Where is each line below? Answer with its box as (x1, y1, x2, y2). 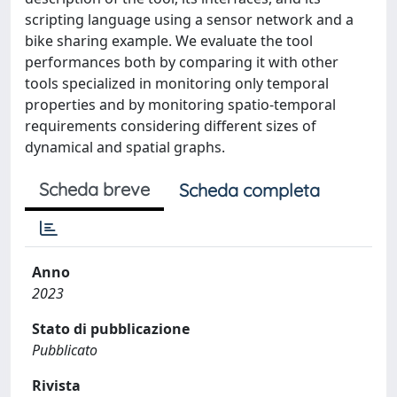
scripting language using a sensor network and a (25, 10, 354, 29)
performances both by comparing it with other (25, 52, 339, 72)
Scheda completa (179, 179, 320, 201)
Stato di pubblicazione (32, 319, 190, 339)
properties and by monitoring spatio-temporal (25, 95, 336, 114)
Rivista (32, 376, 81, 395)
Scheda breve (39, 178, 150, 200)
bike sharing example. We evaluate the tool (25, 31, 313, 51)
